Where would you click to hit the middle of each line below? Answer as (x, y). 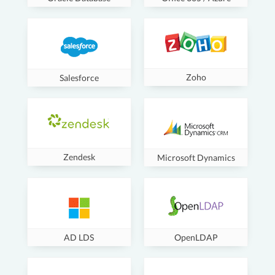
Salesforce (79, 78)
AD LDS (79, 238)
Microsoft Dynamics (196, 158)
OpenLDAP (196, 238)
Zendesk (79, 157)
